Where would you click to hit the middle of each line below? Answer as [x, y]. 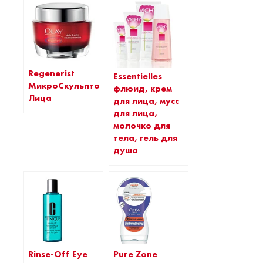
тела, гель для [145, 138]
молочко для [142, 125]
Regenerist [51, 74]
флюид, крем [143, 88]
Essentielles [138, 76]
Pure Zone [135, 254]
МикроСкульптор [67, 86]
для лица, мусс [146, 101]
